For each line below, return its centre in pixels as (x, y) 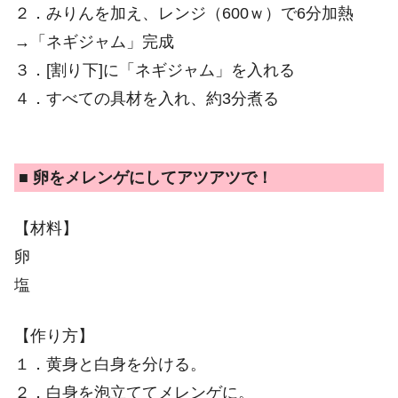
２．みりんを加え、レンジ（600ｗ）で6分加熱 (184, 13)
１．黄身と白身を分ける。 (110, 365)
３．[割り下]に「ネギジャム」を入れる (155, 70)
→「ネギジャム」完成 (94, 41)
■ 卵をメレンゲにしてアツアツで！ (146, 178)
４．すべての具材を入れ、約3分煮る (147, 98)
